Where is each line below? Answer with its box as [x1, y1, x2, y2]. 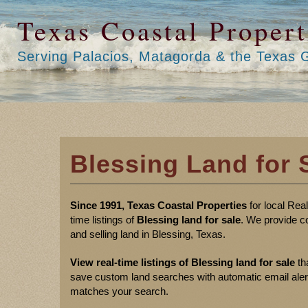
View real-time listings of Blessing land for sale [70, 256, 295, 268]
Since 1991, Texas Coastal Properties [70, 199, 247, 211]
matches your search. [70, 285, 168, 297]
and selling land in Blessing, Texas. [70, 228, 225, 240]
